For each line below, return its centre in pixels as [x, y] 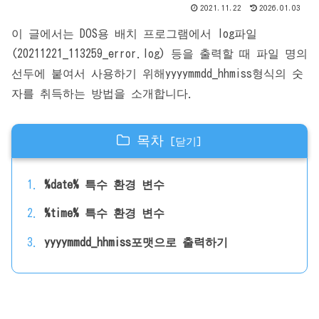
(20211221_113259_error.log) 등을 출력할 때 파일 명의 [159, 54]
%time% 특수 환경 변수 [104, 213]
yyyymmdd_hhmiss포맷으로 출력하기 [136, 242]
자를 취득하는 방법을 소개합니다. [103, 94]
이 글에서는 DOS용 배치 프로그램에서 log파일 [134, 34]
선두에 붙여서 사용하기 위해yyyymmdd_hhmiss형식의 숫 [157, 74]
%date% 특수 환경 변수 [104, 184]
